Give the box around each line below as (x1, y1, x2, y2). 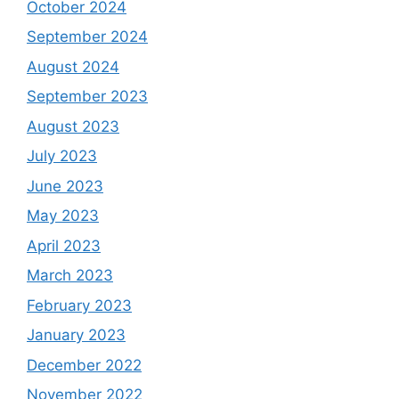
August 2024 (27, 57, 119, 76)
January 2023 (27, 326, 126, 344)
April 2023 (27, 236, 101, 255)
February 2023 (27, 296, 132, 314)
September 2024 (27, 28, 148, 45)
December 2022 (27, 355, 142, 374)
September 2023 (27, 87, 148, 105)
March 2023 (27, 266, 113, 284)
